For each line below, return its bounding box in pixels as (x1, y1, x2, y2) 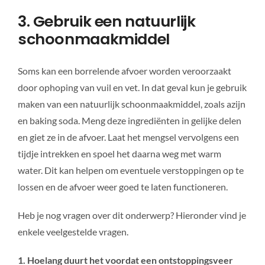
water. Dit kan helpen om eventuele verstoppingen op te (17, 164, 244, 176)
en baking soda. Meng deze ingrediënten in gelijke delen (17, 115, 241, 127)
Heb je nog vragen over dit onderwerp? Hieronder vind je (17, 209, 246, 221)
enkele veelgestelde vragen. (17, 226, 128, 238)
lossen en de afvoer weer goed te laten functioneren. (17, 181, 228, 193)
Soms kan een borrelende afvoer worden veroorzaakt (17, 65, 231, 77)
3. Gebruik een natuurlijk (17, 10, 196, 32)
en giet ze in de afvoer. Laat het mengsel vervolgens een (17, 131, 239, 143)
